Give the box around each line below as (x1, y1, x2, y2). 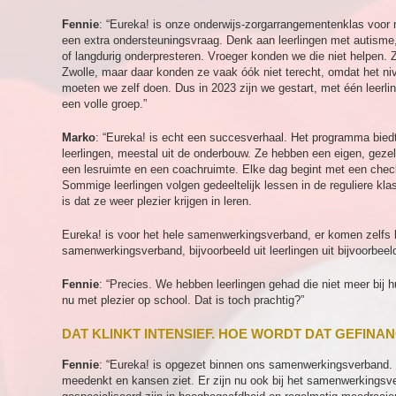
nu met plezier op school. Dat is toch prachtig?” (62, 293, 304, 307)
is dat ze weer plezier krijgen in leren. (62, 194, 252, 208)
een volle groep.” (62, 97, 147, 110)
